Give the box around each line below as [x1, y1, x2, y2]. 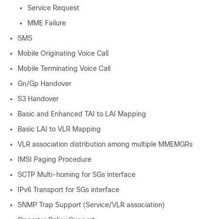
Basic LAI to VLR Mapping [18, 125, 101, 133]
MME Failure [27, 19, 66, 27]
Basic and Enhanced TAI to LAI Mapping [18, 110, 146, 118]
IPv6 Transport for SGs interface [18, 186, 119, 194]
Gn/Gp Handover [18, 80, 71, 88]
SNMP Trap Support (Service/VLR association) [18, 201, 165, 209]
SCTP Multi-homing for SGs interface [18, 171, 135, 178]
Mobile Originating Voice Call [18, 49, 109, 57]
